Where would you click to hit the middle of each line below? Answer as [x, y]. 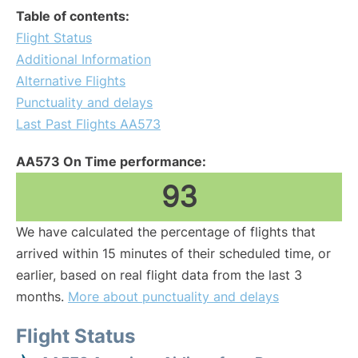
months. [42, 296]
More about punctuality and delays [173, 296]
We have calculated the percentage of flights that [166, 232]
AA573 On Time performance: [111, 161]
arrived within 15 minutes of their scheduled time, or [173, 253]
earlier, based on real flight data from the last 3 [159, 275]
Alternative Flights [71, 81]
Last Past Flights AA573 [88, 124]
